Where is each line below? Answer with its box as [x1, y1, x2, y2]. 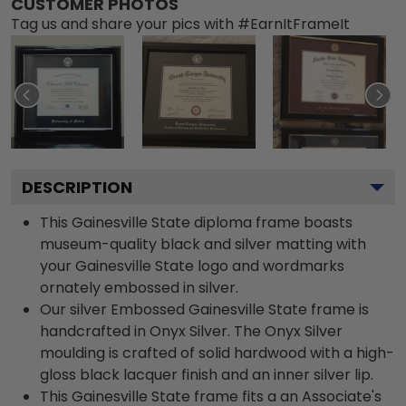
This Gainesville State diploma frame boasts [40, 211, 353, 233]
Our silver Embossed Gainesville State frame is [40, 298, 369, 320]
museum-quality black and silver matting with [40, 233, 366, 255]
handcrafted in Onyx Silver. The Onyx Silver [40, 320, 343, 342]
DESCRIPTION [22, 175, 132, 198]
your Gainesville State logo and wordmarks [40, 255, 344, 276]
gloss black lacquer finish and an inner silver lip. [40, 363, 373, 385]
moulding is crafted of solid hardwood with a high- [40, 342, 394, 363]
